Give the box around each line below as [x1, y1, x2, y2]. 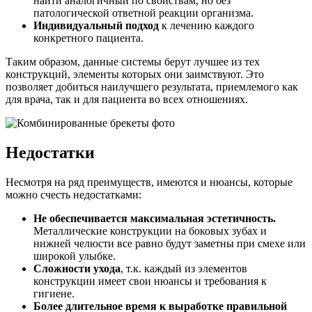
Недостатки [6, 143, 95, 162]
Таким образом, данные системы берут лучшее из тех [6, 56, 260, 68]
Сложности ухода [33, 263, 120, 275]
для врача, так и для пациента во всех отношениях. [6, 93, 248, 106]
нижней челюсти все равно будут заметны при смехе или [33, 237, 306, 250]
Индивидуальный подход [33, 19, 159, 32]
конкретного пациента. [33, 32, 143, 45]
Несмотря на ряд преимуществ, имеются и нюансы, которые [6, 176, 292, 189]
